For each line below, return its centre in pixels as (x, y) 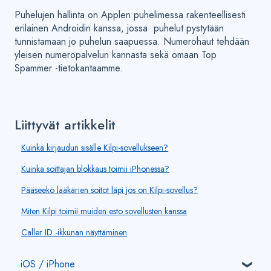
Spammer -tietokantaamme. (70, 68)
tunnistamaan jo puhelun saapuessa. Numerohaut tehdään (132, 41)
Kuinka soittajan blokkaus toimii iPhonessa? (96, 168)
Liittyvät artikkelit (65, 124)
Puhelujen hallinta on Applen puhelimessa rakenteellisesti (130, 15)
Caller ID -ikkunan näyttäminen (74, 232)
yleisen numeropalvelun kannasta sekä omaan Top (116, 54)
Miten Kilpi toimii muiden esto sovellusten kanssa (104, 211)
